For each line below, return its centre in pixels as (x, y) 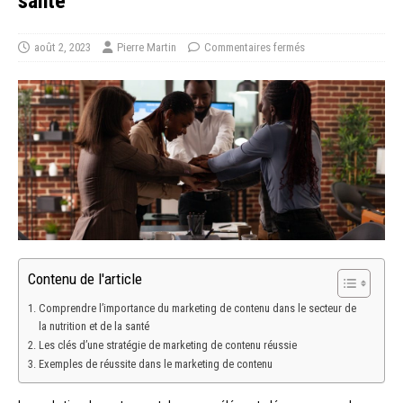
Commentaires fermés (255, 47)
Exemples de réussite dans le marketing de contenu (155, 364)
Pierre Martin (147, 47)
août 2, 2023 (63, 47)
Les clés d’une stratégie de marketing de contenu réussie (167, 345)
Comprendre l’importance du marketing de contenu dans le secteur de (197, 309)
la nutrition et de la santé (94, 327)
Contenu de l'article (85, 279)
